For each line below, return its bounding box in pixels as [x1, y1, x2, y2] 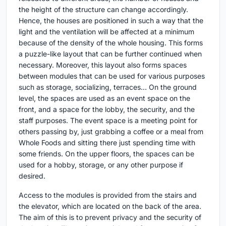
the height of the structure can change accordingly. [19, 5, 188, 14]
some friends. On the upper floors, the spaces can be [19, 149, 194, 158]
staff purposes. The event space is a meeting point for [19, 116, 197, 125]
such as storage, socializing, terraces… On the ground [19, 83, 197, 92]
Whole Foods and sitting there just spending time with [19, 138, 195, 147]
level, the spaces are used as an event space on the [19, 94, 190, 103]
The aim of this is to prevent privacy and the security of [19, 213, 201, 222]
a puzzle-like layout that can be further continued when [19, 49, 202, 59]
